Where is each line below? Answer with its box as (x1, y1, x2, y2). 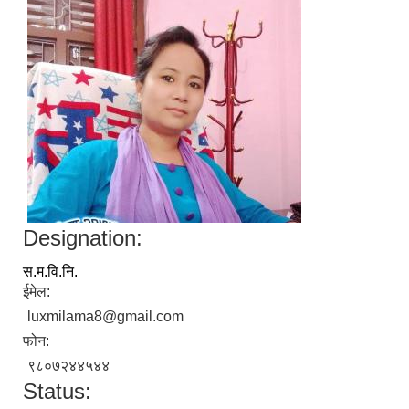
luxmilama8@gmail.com (27, 309, 184, 324)
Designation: (23, 225, 142, 250)
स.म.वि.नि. (23, 264, 78, 279)
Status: (23, 379, 91, 404)
